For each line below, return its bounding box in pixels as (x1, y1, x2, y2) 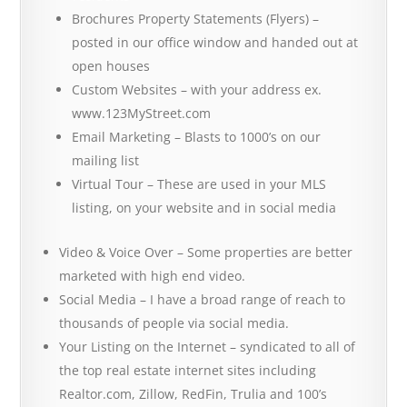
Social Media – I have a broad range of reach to (59, 291, 346, 308)
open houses (72, 57, 151, 74)
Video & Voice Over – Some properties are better (59, 243, 353, 261)
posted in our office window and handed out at (72, 34, 359, 51)
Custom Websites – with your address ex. (72, 81, 323, 98)
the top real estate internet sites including (59, 362, 317, 379)
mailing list (72, 152, 140, 169)
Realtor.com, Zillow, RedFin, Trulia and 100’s (59, 385, 328, 402)
